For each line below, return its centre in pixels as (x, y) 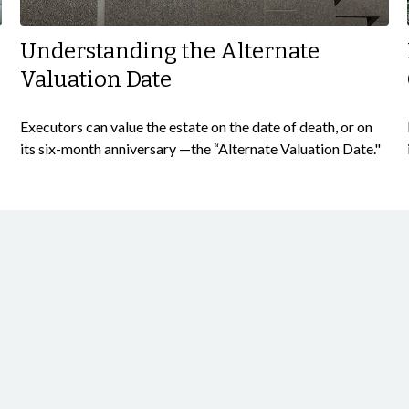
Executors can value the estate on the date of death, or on (197, 127)
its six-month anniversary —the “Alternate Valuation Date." (201, 149)
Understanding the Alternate (170, 52)
